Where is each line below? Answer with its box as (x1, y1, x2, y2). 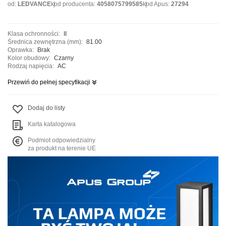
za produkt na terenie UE (28, 144, 96, 152)
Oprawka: (8, 46, 34, 53)
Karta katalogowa (28, 120, 76, 128)
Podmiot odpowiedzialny (28, 136, 95, 144)
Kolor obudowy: (8, 54, 50, 62)
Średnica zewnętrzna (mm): (8, 38, 83, 45)
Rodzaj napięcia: (8, 62, 54, 70)
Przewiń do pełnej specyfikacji (8, 78, 90, 86)
